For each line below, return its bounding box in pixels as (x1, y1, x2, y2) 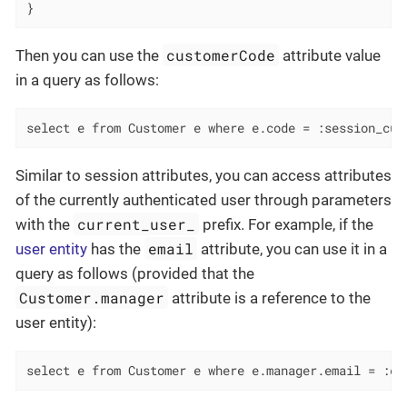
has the (87, 239, 144, 258)
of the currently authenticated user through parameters (15, 190, 392, 209)
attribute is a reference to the (168, 288, 372, 307)
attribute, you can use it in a (197, 239, 388, 258)
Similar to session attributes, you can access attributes (15, 165, 392, 184)
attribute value (279, 46, 382, 65)
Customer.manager (19, 287, 165, 307)
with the (15, 214, 74, 233)
